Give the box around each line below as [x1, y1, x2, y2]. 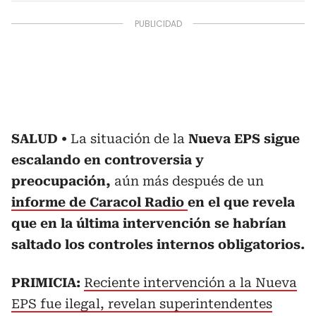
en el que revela [188, 195, 295, 209]
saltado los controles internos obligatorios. [11, 237, 305, 252]
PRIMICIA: [11, 275, 84, 290]
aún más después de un [111, 174, 264, 188]
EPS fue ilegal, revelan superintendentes [11, 296, 272, 311]
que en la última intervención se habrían [11, 216, 286, 231]
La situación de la [71, 131, 185, 146]
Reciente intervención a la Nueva [84, 275, 297, 290]
